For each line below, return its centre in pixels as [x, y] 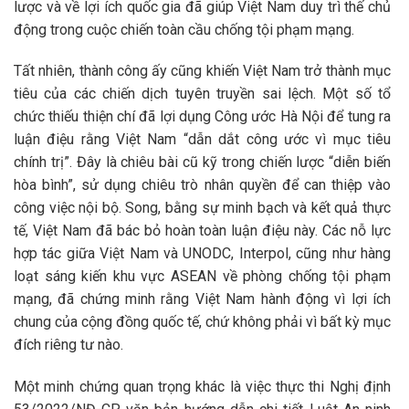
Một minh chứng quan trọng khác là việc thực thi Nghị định [202, 387]
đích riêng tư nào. [68, 345]
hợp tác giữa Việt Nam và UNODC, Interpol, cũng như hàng [202, 254]
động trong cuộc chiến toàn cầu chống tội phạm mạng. [184, 29]
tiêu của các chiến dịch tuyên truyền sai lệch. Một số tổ [202, 94]
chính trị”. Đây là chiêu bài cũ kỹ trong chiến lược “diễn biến [202, 163]
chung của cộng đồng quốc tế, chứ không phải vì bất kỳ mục [202, 322]
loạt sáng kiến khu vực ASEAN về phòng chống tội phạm [202, 277]
